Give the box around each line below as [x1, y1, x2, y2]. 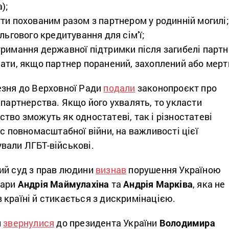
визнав [96, 164, 127, 176]
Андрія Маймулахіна [17, 178, 111, 191]
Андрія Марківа [123, 178, 193, 191]
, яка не [193, 178, 225, 191]
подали [103, 82, 135, 95]
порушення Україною [126, 164, 221, 176]
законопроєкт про [135, 82, 217, 95]
